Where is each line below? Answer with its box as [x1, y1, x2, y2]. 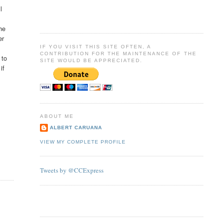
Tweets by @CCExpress [39, 166, 104, 175]
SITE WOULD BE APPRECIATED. [39, 57, 143, 63]
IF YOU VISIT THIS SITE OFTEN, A [39, 43, 151, 49]
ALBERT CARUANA [49, 124, 102, 130]
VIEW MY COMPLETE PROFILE [39, 139, 126, 145]
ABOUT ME [39, 113, 74, 119]
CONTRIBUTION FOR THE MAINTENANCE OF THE [39, 50, 197, 56]
